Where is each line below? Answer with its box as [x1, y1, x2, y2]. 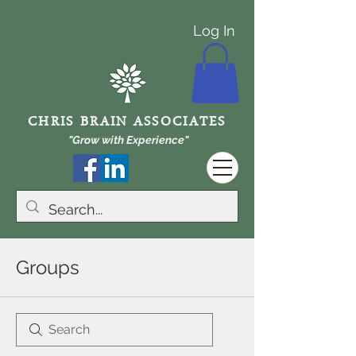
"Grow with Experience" [68, 133, 188, 147]
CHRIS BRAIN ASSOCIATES [28, 113, 226, 134]
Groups [16, 256, 79, 280]
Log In [193, 21, 235, 39]
